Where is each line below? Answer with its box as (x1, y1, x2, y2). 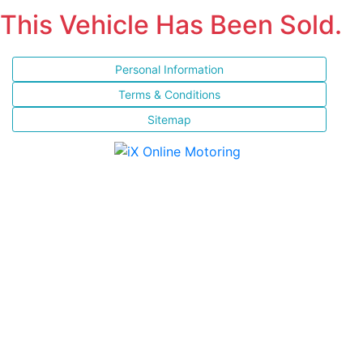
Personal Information (115, 62, 224, 76)
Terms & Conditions (118, 88, 220, 101)
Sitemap (147, 113, 191, 126)
